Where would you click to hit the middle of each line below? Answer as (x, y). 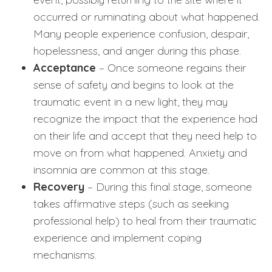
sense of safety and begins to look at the (134, 85)
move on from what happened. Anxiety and (140, 153)
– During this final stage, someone (168, 187)
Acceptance (65, 68)
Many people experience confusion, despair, (141, 34)
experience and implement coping (117, 238)
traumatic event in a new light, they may (131, 102)
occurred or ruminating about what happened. (147, 17)
